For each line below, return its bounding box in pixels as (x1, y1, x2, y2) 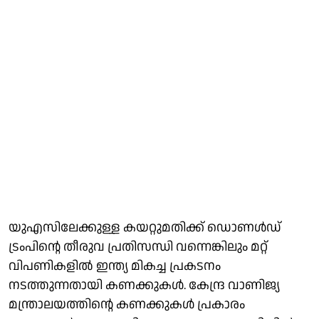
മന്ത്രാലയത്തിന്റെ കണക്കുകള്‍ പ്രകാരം (9, 295, 245, 313)
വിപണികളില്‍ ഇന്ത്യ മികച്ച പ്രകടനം (9, 256, 221, 275)
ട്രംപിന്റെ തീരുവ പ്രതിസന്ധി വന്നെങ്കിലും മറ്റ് (9, 237, 268, 256)
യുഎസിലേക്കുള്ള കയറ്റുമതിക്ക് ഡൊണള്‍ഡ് (9, 218, 281, 236)
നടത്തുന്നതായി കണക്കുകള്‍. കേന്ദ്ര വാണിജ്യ (9, 276, 280, 294)
